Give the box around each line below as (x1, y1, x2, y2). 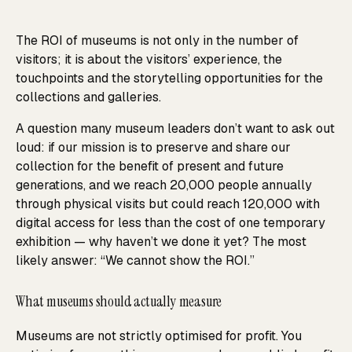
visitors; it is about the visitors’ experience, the (16, 51, 282, 68)
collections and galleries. (16, 89, 161, 105)
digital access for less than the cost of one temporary (16, 214, 325, 231)
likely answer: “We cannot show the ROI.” (16, 252, 255, 269)
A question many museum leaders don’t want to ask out (16, 120, 335, 137)
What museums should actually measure (16, 291, 222, 311)
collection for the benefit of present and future (16, 158, 284, 174)
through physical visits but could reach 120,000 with (16, 196, 320, 212)
